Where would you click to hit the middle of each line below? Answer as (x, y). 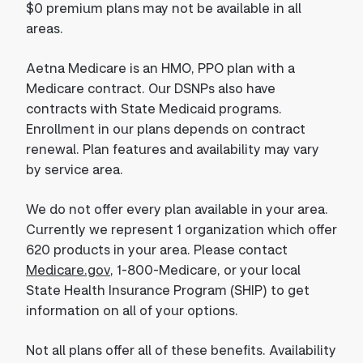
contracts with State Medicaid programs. (154, 108)
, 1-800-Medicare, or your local (205, 269)
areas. (45, 28)
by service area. (75, 169)
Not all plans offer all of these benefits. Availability (181, 350)
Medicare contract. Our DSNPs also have (151, 88)
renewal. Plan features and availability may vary (173, 149)
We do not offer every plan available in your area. (177, 209)
